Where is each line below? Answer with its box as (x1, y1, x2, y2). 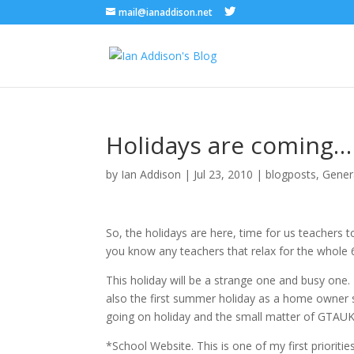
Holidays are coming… (106, 129, 352, 161)
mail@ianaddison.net (119, 6, 213, 19)
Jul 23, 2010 (194, 167, 254, 182)
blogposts (265, 167, 317, 182)
